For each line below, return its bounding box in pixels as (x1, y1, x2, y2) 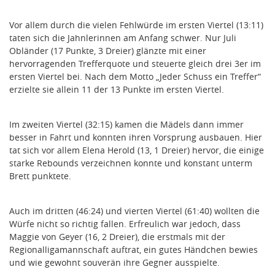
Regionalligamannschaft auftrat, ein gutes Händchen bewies (9, 244, 258, 256)
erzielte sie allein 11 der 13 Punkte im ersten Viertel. (9, 83, 224, 96)
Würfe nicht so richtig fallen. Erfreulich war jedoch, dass (9, 218, 241, 230)
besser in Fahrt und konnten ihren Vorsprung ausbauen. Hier (9, 131, 262, 144)
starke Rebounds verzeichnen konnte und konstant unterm (9, 157, 252, 169)
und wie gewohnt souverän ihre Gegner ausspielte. (9, 257, 220, 269)
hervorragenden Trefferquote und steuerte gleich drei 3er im (9, 58, 261, 70)
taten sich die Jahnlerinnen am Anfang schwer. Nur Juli (9, 32, 236, 44)
